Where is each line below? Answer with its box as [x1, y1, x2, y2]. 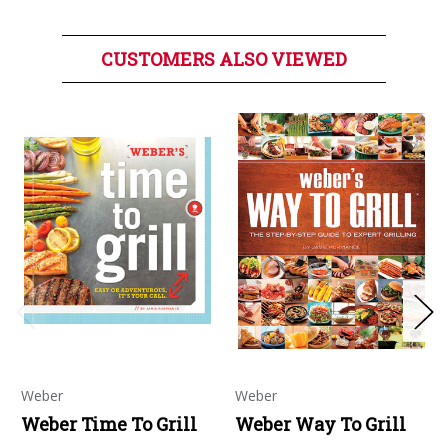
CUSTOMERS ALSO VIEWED [100, 47, 347, 72]
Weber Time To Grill [21, 411, 197, 436]
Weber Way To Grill [235, 411, 406, 436]
